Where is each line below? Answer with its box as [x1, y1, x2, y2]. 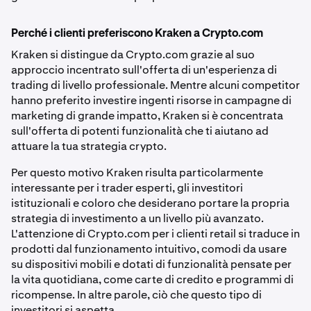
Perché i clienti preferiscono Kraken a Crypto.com [11, 28, 263, 40]
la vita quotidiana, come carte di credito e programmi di [11, 271, 294, 287]
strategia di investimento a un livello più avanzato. [11, 210, 264, 226]
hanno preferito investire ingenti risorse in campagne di [11, 92, 292, 108]
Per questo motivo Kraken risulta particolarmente [11, 165, 263, 180]
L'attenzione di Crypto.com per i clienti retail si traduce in [11, 226, 300, 241]
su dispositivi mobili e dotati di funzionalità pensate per [11, 256, 292, 271]
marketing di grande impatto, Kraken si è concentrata [11, 108, 283, 123]
